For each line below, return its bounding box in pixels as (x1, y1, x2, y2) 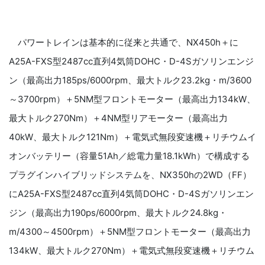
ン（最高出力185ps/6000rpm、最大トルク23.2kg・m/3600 (9, 74, 251, 86)
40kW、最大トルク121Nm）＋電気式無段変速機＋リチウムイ (9, 131, 256, 143)
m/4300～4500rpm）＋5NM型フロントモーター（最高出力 (9, 225, 251, 237)
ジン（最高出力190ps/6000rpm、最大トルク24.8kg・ (9, 206, 227, 218)
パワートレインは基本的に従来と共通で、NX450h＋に (9, 36, 238, 48)
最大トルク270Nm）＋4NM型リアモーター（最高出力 (9, 112, 228, 124)
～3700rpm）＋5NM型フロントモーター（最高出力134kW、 (9, 93, 256, 105)
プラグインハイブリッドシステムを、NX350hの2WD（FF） (9, 169, 251, 180)
